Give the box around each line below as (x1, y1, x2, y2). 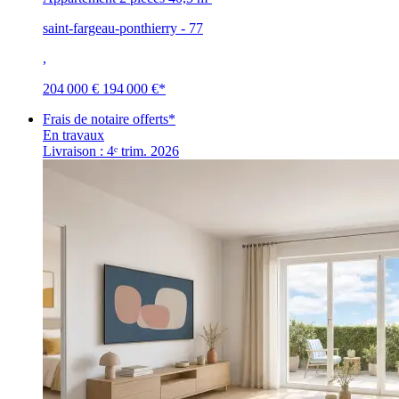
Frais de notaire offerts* (43, 110, 175, 126)
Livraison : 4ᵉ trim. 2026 (43, 142, 179, 159)
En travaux (43, 126, 104, 142)
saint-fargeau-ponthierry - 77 (43, 20, 203, 36)
